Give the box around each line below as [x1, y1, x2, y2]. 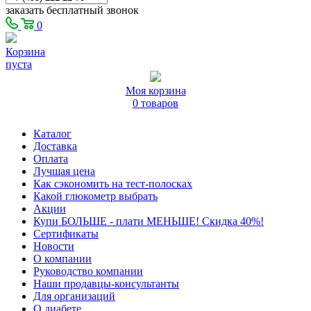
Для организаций [33, 289, 115, 302]
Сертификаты [33, 227, 99, 239]
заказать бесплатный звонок [6, 3, 139, 16]
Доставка [33, 140, 77, 152]
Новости [33, 239, 74, 252]
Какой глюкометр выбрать [33, 190, 158, 202]
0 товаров [133, 96, 178, 109]
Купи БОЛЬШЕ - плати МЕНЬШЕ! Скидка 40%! [33, 215, 264, 227]
